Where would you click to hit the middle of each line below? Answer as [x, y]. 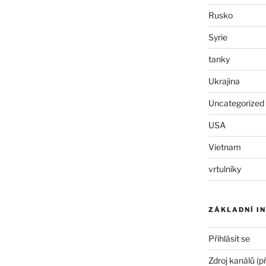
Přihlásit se [229, 238]
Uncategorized [236, 103]
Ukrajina [224, 81]
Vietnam [224, 147]
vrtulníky [224, 169]
